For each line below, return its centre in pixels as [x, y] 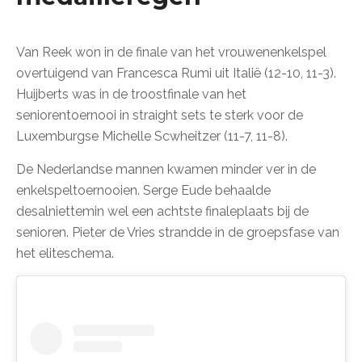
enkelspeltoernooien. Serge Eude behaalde [143, 190]
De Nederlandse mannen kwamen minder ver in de [166, 169]
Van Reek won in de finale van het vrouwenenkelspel [171, 52]
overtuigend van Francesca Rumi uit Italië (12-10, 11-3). [176, 73]
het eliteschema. [65, 253]
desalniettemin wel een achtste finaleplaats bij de [162, 211]
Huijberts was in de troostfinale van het [131, 94]
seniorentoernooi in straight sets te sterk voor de [160, 115]
